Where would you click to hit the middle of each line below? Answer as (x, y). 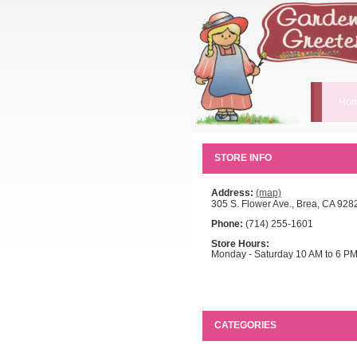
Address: (232, 193)
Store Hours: (240, 244)
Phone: (227, 224)
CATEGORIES (245, 325)
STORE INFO (243, 158)
